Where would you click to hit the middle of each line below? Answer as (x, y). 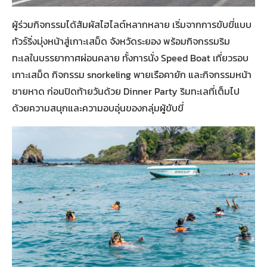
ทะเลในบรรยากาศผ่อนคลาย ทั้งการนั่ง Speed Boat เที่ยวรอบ (130, 58)
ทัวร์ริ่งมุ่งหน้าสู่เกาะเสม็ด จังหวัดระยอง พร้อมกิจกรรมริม (121, 41)
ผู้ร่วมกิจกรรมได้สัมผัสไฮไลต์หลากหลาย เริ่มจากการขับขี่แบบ (132, 24)
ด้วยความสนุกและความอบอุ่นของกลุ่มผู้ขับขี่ (98, 108)
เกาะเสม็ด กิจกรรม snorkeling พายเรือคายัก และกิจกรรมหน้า (132, 74)
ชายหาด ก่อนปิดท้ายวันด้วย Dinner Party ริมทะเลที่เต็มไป (126, 91)
